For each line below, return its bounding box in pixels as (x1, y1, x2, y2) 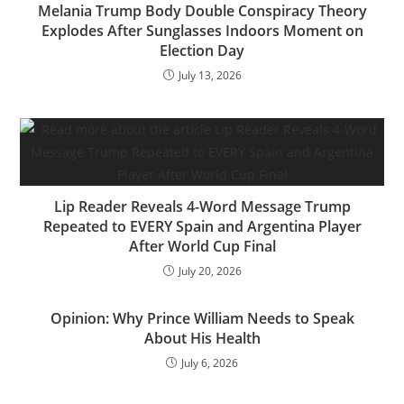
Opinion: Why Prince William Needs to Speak (50, 308, 354, 328)
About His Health (143, 328, 261, 348)
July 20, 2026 (178, 263, 242, 279)
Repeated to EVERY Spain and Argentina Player (42, 216, 362, 236)
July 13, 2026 (178, 68, 242, 83)
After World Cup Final (128, 236, 276, 256)
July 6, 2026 (181, 355, 238, 371)
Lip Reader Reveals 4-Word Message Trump (53, 197, 351, 216)
